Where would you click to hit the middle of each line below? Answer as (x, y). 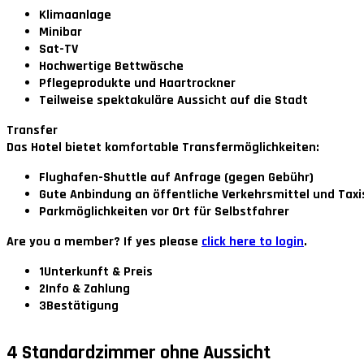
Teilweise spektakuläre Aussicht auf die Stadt (173, 101)
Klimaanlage (75, 15)
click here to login (253, 242)
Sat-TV (58, 50)
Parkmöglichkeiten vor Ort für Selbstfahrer (164, 212)
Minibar (61, 32)
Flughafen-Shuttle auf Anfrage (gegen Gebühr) (176, 178)
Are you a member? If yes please (104, 242)
